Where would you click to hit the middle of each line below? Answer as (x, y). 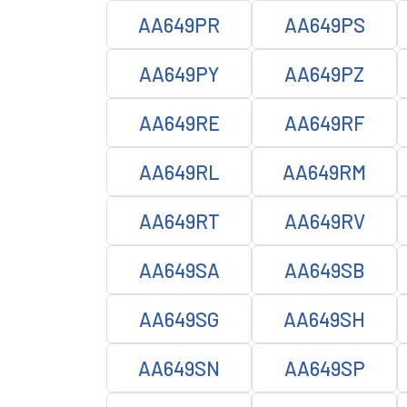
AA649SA (179, 270)
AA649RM (324, 172)
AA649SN (179, 368)
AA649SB (324, 270)
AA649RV (324, 221)
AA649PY (179, 74)
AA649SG (179, 319)
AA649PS (324, 25)
